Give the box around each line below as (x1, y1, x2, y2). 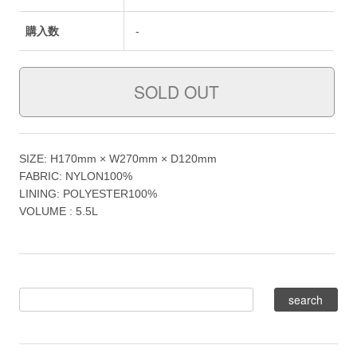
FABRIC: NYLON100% (19, 170, 133, 183)
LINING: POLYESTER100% (19, 187, 158, 201)
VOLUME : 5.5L (19, 205, 99, 218)
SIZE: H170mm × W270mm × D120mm (19, 152, 218, 166)
